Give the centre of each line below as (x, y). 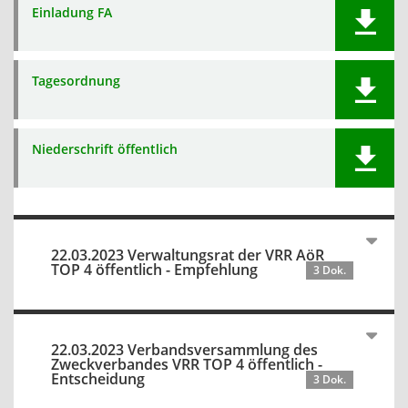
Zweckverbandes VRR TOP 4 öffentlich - (187, 364)
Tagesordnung (76, 81)
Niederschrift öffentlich (105, 149)
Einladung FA (72, 12)
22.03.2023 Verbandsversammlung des (184, 350)
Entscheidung (98, 379)
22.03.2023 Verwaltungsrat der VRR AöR (188, 255)
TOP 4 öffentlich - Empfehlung (154, 270)
